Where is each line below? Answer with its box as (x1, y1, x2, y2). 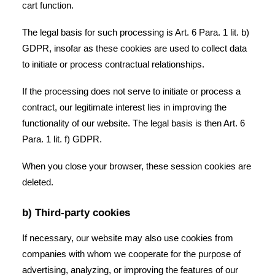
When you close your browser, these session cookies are (22, 161, 251, 171)
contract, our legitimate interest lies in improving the (22, 102, 227, 112)
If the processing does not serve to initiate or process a (22, 86, 241, 96)
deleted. (22, 177, 53, 187)
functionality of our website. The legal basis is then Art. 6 (22, 118, 245, 128)
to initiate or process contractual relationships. (22, 59, 204, 69)
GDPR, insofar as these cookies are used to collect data (22, 43, 247, 53)
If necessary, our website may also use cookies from (22, 233, 233, 243)
